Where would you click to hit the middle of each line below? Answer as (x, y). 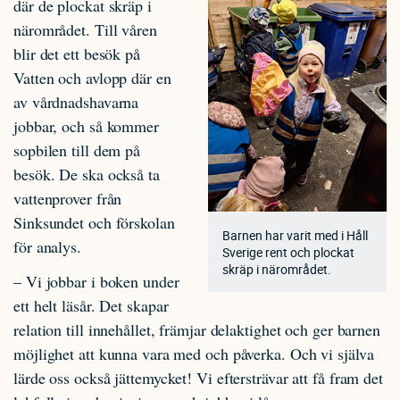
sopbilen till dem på (77, 150)
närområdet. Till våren (85, 29)
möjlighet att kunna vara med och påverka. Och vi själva (194, 354)
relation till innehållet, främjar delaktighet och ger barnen (197, 329)
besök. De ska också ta (87, 174)
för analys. (47, 246)
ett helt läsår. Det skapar (91, 305)
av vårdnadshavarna (76, 101)
